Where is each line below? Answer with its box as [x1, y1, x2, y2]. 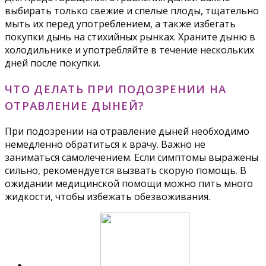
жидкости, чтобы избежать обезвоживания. [5, 190, 210, 204]
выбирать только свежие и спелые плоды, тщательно [5, 4, 259, 17]
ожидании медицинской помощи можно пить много [5, 177, 253, 191]
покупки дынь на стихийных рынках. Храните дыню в [5, 30, 255, 43]
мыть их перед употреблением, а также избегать [5, 17, 236, 30]
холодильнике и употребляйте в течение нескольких [5, 43, 254, 56]
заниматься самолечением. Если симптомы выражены [5, 151, 258, 164]
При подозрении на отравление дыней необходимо [5, 125, 249, 138]
